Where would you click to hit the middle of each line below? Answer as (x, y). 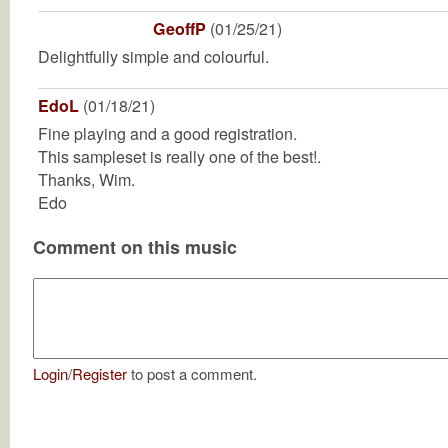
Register (99, 373)
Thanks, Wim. (86, 179)
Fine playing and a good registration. (167, 133)
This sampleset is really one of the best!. (179, 156)
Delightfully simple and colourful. (153, 56)
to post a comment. (192, 373)
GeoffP (179, 28)
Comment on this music (135, 247)
